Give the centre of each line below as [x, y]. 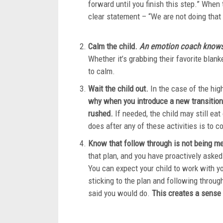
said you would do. [120, 193]
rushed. [101, 113]
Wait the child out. [119, 89]
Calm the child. [114, 46]
